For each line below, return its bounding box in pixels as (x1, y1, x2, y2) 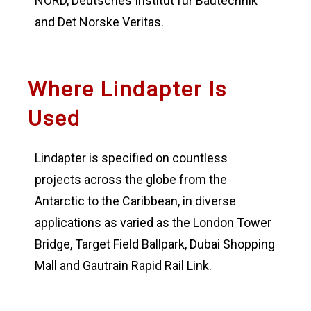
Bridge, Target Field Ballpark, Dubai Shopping (34, 236, 275, 251)
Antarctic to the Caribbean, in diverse (34, 193, 236, 208)
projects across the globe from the (34, 171, 227, 187)
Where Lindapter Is (27, 76, 227, 101)
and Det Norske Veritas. (34, 14, 164, 29)
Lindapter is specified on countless (34, 150, 228, 165)
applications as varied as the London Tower (34, 215, 271, 230)
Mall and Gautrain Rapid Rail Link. (34, 258, 212, 273)
